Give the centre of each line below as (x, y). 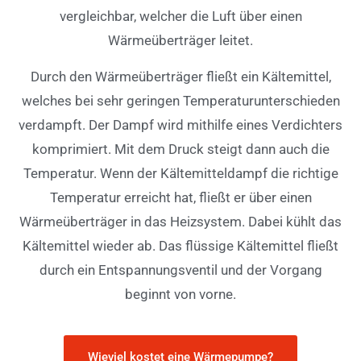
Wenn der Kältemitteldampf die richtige (219, 173)
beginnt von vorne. (180, 294)
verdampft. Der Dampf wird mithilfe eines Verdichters (180, 124)
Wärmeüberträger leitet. (180, 41)
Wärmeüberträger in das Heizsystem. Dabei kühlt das (180, 221)
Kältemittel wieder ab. (91, 245)
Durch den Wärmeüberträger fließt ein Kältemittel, (180, 76)
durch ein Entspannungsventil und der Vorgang (180, 270)
